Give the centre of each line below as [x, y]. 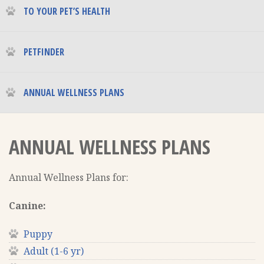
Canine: [27, 205]
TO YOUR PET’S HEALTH [67, 11]
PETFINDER [44, 52]
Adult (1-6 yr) [54, 251]
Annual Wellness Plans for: [69, 177]
